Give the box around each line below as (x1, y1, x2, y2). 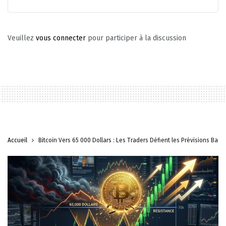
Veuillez (8, 33, 36, 42)
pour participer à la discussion (86, 33, 186, 42)
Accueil (8, 136, 27, 144)
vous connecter (36, 33, 86, 42)
